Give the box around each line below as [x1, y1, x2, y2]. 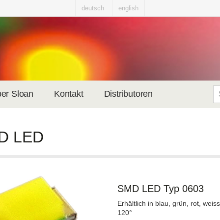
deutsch [82, 4, 104, 12]
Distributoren [104, 89, 153, 99]
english [118, 4, 138, 12]
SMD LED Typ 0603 [117, 183, 204, 194]
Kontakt [54, 89, 83, 99]
